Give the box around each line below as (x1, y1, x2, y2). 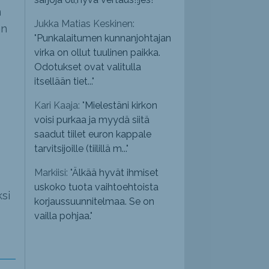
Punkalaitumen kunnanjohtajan (37, 32, 172, 44)
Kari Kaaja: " (34, 100, 85, 112)
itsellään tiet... (34, 76, 92, 88)
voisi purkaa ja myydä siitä (34, 114, 150, 126)
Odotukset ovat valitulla (34, 61, 142, 73)
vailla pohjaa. (34, 210, 91, 222)
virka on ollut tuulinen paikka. (34, 47, 161, 59)
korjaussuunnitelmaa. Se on (34, 196, 155, 208)
